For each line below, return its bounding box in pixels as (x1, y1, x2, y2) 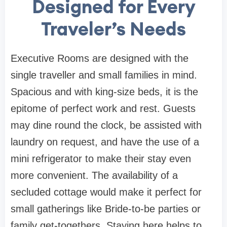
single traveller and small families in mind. (11, 69, 197, 81)
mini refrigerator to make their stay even (11, 153, 191, 165)
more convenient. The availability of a (11, 170, 178, 181)
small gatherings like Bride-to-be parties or (11, 203, 201, 215)
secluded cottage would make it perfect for (11, 186, 202, 198)
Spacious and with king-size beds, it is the (11, 86, 198, 98)
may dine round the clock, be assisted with (11, 120, 202, 131)
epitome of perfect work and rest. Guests (11, 103, 196, 115)
